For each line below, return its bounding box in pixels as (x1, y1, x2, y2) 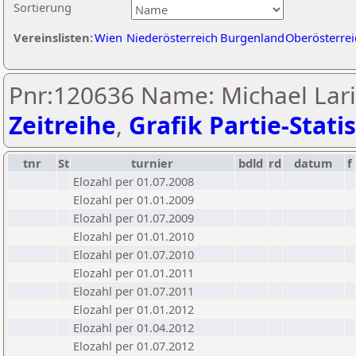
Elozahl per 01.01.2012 (73, 301, 194, 317)
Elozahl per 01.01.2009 (73, 192, 194, 207)
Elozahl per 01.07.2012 (73, 338, 194, 354)
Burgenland (220, 29, 284, 45)
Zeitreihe (9, 109, 116, 141)
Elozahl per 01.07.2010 (73, 246, 194, 262)
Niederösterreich (126, 29, 218, 45)
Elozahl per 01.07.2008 (73, 173, 194, 189)
